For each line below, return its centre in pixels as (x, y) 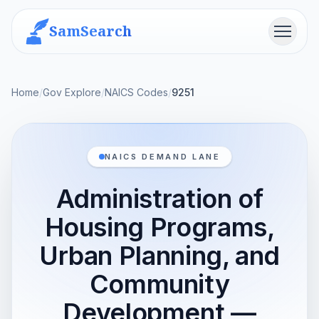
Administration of (159, 199)
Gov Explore (72, 92)
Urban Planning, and (159, 256)
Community (159, 284)
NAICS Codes (136, 92)
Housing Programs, (159, 227)
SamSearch (90, 31)
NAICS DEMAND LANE (162, 157)
